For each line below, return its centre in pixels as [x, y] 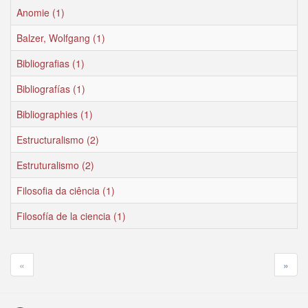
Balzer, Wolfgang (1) [61, 38]
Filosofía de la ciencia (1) [71, 216]
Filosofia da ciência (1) [66, 190]
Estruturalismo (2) [55, 165]
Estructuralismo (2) [58, 140]
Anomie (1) [41, 12]
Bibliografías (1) [51, 89]
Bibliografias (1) [51, 63]
